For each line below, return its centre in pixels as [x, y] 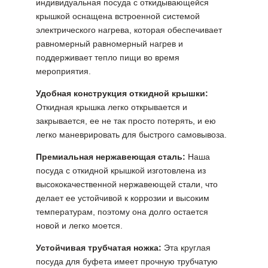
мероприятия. [64, 71]
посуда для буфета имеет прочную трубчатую [127, 262]
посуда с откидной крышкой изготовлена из [121, 171]
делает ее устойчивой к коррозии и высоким [123, 198]
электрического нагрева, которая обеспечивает [129, 30]
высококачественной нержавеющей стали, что [127, 185]
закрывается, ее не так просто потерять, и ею [126, 121]
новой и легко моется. [80, 226]
